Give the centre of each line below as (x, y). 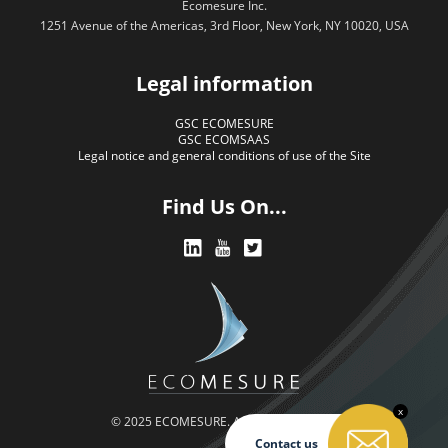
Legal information (224, 83)
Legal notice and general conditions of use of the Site (224, 155)
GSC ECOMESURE (224, 123)
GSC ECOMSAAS (224, 139)
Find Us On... (224, 206)
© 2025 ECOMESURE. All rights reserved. (224, 422)
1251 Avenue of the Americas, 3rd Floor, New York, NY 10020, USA (224, 25)
